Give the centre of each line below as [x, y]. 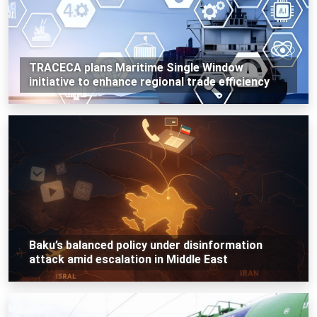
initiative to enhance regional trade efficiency [149, 81]
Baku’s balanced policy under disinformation [145, 245]
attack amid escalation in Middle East [128, 259]
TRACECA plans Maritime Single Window [136, 67]
